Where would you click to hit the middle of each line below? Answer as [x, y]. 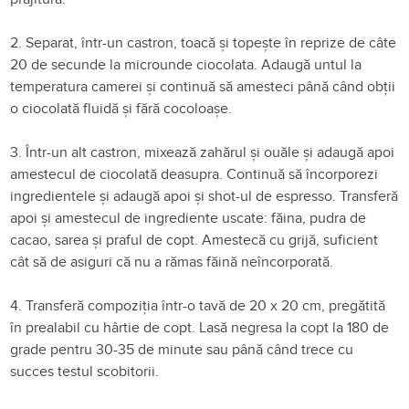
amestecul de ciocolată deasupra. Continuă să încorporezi [194, 174]
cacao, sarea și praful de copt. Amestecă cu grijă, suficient [194, 240]
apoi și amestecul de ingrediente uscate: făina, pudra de [189, 218]
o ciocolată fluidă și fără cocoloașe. [123, 108]
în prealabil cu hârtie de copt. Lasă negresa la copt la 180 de [200, 327]
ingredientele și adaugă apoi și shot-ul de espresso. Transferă [204, 196]
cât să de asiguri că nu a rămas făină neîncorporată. [174, 262]
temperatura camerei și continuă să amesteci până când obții [203, 86]
